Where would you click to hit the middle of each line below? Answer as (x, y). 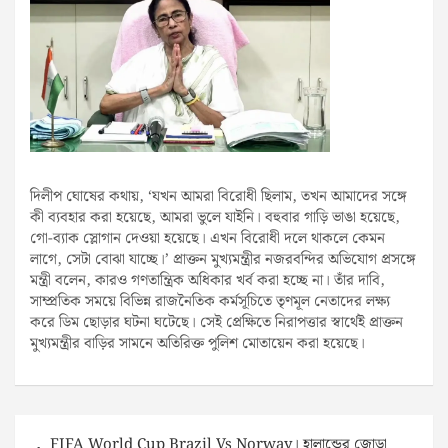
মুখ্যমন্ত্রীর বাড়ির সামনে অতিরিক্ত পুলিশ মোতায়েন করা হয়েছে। (197, 343)
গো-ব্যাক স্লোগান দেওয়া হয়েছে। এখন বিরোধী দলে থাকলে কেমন (207, 238)
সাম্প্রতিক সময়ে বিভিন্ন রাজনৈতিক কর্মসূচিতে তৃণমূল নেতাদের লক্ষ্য (210, 301)
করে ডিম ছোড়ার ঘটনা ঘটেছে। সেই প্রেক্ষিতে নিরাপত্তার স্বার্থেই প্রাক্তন (216, 322)
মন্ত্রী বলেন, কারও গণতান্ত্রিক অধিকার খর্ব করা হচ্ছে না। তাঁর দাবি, (207, 280)
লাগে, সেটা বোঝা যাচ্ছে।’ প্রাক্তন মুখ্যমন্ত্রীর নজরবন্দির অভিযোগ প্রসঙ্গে (223, 259)
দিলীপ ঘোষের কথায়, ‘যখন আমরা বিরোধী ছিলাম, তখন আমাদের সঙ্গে (218, 196)
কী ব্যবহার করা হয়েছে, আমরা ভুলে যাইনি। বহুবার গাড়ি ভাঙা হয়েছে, (215, 217)
